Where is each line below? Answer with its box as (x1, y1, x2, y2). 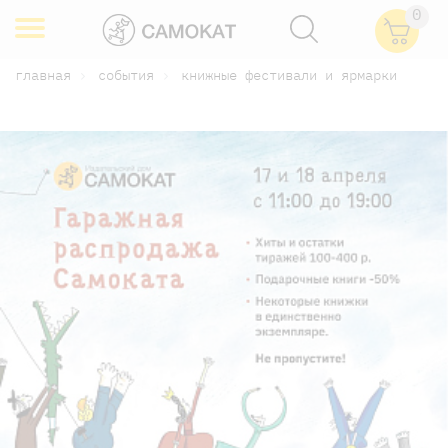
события (98, 66, 154, 84)
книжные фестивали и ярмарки (181, 66, 397, 84)
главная (15, 66, 71, 84)
